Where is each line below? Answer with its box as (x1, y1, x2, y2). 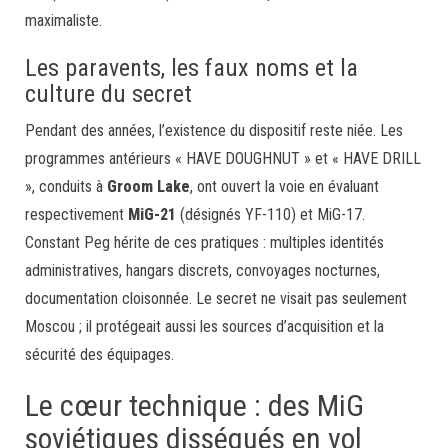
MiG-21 (128, 205, 176, 224)
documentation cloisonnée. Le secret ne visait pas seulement (25, 289, 407, 308)
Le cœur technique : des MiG (25, 388, 364, 423)
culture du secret (25, 80, 192, 108)
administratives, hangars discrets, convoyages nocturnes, (25, 261, 380, 280)
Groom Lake (107, 177, 190, 196)
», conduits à (25, 177, 107, 196)
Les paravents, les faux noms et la (25, 54, 358, 82)
